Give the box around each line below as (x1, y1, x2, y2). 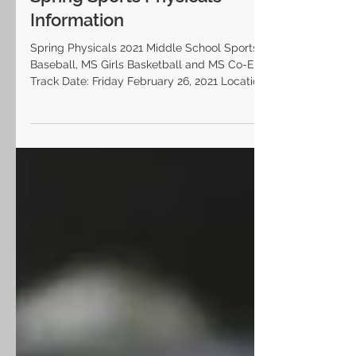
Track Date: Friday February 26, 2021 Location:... (30, 103, 275, 116)
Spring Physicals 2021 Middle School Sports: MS (30, 70, 281, 83)
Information (30, 38, 124, 59)
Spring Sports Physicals (30, 14, 222, 35)
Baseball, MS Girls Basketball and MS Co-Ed (30, 87, 261, 99)
